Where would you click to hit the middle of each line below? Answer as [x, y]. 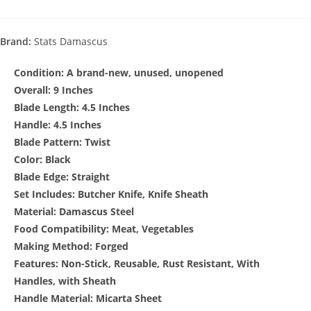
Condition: [39, 72]
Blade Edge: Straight [62, 176]
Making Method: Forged [71, 246]
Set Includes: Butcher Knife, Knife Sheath [111, 194]
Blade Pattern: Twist [62, 142]
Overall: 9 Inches [53, 90]
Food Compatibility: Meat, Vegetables [104, 228]
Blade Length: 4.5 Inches [72, 107]
